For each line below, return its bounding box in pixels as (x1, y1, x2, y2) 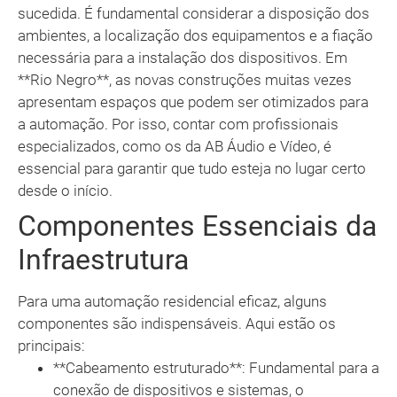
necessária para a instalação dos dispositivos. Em (18, 49, 347, 67)
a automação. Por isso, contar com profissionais (18, 115, 339, 134)
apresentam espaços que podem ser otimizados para (18, 93, 369, 112)
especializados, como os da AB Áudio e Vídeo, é (18, 137, 331, 156)
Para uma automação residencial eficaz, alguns (18, 292, 327, 311)
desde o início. (18, 182, 113, 200)
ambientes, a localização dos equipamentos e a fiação (18, 27, 373, 45)
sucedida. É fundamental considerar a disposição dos (18, 4, 370, 23)
